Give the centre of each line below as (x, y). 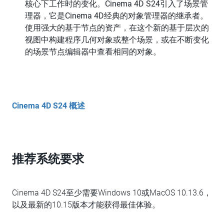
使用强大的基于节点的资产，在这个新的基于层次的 (117, 28)
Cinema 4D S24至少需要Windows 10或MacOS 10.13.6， (112, 193)
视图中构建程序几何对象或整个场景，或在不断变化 (117, 40)
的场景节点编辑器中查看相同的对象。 (93, 52)
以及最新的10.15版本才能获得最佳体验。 (86, 205)
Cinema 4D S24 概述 (48, 106)
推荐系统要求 (48, 159)
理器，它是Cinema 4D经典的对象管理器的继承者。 (116, 16)
